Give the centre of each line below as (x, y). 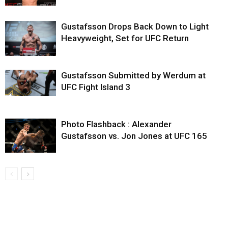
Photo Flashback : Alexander (116, 124)
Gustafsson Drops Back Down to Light (135, 27)
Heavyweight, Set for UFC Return (125, 38)
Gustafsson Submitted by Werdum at (133, 76)
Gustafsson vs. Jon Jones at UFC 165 (134, 136)
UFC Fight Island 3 (96, 87)
